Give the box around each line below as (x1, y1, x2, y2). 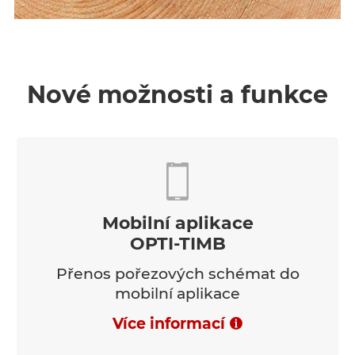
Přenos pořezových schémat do (55, 264, 300, 283)
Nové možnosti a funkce (27, 79, 328, 109)
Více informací (113, 314, 225, 333)
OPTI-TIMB (129, 232, 226, 254)
